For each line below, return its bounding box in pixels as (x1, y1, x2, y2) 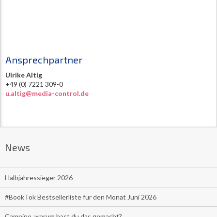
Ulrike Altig (5, 71, 42, 79)
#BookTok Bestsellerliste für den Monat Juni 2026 (5, 193, 156, 201)
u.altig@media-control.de (5, 89, 89, 98)
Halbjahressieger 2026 (5, 173, 73, 182)
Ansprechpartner (5, 54, 83, 66)
